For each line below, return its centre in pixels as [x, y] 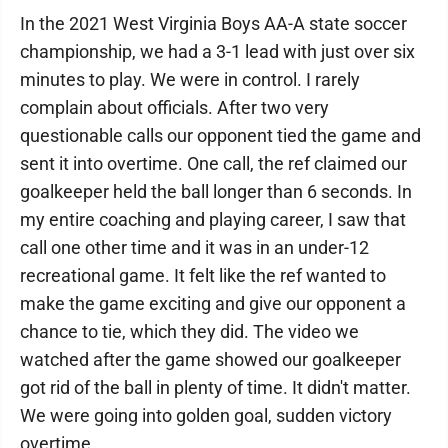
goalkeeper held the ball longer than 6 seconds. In [216, 191]
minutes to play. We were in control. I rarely [190, 79]
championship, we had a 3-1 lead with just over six [217, 51]
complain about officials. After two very [174, 107]
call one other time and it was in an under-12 [194, 247]
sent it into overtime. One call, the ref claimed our [213, 163]
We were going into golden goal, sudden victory [206, 415]
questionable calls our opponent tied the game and [220, 135]
